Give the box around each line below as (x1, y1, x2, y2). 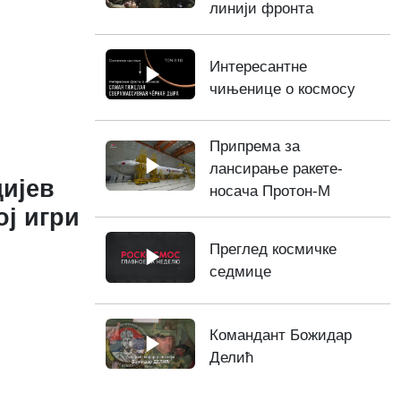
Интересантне (209, 57, 307, 75)
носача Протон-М (209, 183, 330, 200)
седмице (209, 262, 271, 280)
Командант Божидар (209, 327, 352, 345)
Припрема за (209, 138, 300, 156)
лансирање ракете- (209, 160, 343, 178)
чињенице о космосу (209, 80, 355, 98)
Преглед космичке (209, 240, 337, 258)
